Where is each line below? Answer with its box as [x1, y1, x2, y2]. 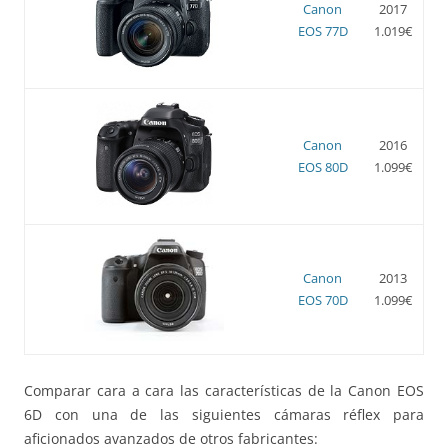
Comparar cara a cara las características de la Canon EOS [24, 380, 424, 400]
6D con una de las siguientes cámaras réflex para [24, 404, 424, 424]
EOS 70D [297, 290, 348, 309]
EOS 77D [297, 21, 348, 40]
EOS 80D [297, 157, 348, 176]
